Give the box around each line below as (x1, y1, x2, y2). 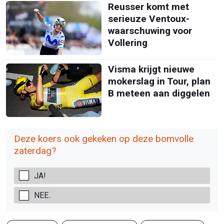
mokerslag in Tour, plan (107, 75, 210, 87)
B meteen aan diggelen (107, 87, 210, 99)
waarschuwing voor (107, 25, 192, 37)
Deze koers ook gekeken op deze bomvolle (14, 133, 193, 144)
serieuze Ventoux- (107, 13, 189, 25)
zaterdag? (14, 145, 56, 156)
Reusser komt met (107, 1, 189, 13)
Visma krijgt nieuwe (107, 63, 194, 75)
